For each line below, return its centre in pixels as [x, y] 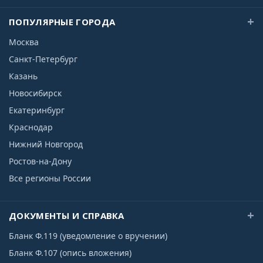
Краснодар [31, 127]
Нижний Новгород [46, 144]
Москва [24, 42]
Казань [23, 76]
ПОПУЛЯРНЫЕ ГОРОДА [62, 22]
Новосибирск [35, 93]
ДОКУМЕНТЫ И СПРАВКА [67, 215]
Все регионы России [50, 178]
